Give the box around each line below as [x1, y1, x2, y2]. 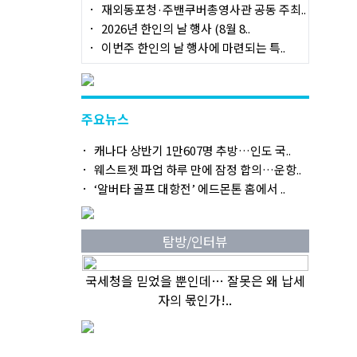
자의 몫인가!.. [158, 290, 232, 309]
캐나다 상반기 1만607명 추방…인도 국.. [93, 142, 291, 159]
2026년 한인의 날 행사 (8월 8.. [100, 20, 250, 37]
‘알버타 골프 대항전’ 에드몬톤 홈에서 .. [93, 180, 285, 197]
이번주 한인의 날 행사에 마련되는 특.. [100, 39, 285, 56]
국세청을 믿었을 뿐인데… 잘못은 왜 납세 [84, 271, 305, 290]
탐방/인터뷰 [163, 232, 228, 251]
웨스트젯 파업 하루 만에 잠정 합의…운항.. [93, 161, 301, 178]
